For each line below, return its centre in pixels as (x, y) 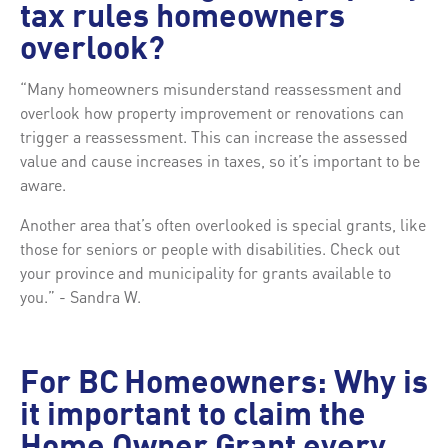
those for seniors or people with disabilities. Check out (210, 248)
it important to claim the (193, 416)
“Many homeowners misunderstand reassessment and (211, 88)
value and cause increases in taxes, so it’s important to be (220, 160)
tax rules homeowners (182, 18)
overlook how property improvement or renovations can (212, 112)
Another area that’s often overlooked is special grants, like (223, 224)
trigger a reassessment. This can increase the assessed (214, 136)
